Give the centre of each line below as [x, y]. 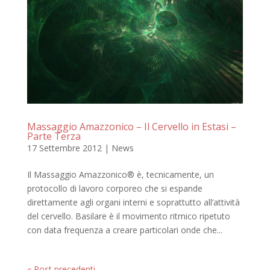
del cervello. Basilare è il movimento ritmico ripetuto [128, 216]
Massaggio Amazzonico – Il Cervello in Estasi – [131, 126]
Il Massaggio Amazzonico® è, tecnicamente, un [120, 174]
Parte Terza [54, 136]
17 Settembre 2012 [64, 148]
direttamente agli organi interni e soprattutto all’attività [133, 202]
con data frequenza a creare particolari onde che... [124, 230]
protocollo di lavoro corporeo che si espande [115, 188]
